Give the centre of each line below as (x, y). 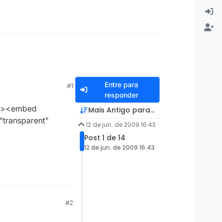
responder (122, 95)
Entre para (122, 85)
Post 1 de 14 (105, 138)
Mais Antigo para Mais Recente (144, 110)
